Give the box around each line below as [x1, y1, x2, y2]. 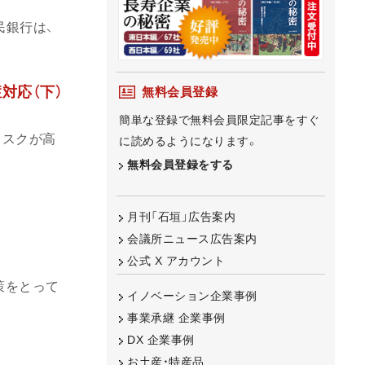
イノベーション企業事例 [127, 288, 257, 302]
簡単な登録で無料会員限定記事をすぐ [119, 112, 320, 126]
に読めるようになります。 [119, 134, 257, 147]
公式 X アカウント [127, 254, 225, 268]
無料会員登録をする [127, 157, 234, 171]
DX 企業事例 [127, 332, 195, 346]
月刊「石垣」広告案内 [127, 210, 235, 224]
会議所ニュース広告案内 [127, 232, 257, 246]
